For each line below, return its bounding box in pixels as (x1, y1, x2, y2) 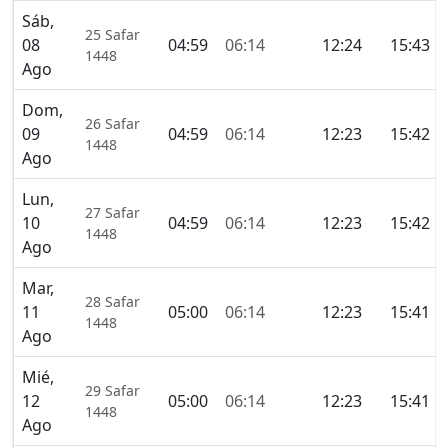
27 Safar (85, 203, 140, 223)
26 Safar (85, 114, 140, 134)
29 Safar (85, 381, 140, 401)
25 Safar (85, 25, 140, 45)
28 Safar (85, 292, 140, 312)
